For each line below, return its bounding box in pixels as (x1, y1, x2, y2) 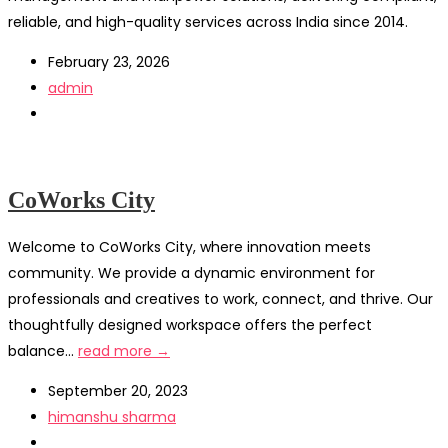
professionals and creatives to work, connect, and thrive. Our (8, 289, 433, 310)
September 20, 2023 (48, 381, 188, 402)
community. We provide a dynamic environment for (8, 263, 375, 284)
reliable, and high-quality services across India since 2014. (8, 12, 408, 33)
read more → (78, 341, 170, 362)
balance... (8, 341, 78, 362)
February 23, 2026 (48, 52, 170, 73)
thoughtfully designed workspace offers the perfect (8, 315, 372, 336)
